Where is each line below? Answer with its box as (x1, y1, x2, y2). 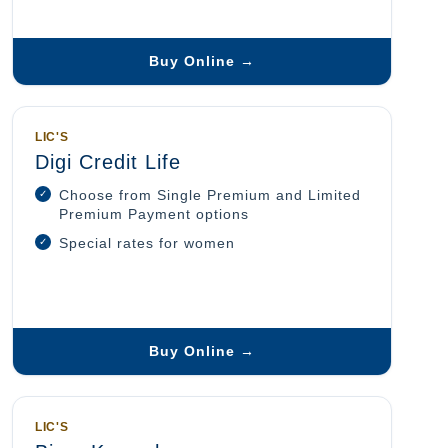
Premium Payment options (59, 207, 249, 223)
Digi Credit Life (35, 151, 181, 174)
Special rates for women (59, 236, 235, 252)
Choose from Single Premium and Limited (59, 188, 361, 204)
